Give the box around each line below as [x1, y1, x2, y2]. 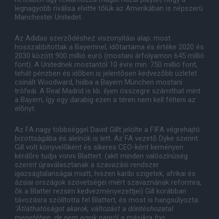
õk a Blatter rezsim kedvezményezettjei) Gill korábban [15, 187, 186, 196]
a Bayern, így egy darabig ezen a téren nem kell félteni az [15, 95, 196, 105]
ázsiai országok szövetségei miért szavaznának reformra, [15, 178, 201, 187]
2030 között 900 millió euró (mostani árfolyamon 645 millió [15, 51, 204, 61]
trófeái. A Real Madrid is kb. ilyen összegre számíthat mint [15, 87, 200, 96]
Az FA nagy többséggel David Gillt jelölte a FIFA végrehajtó [15, 125, 200, 134]
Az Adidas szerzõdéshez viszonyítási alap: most [15, 34, 171, 43]
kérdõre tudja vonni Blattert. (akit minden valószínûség [15, 152, 188, 161]
